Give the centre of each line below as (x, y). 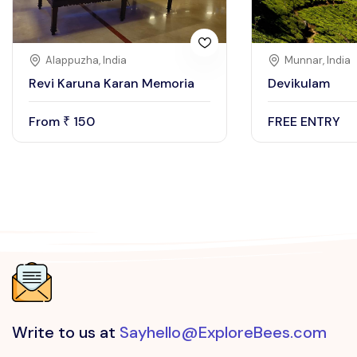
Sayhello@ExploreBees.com (223, 333)
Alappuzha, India (86, 61)
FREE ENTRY (304, 122)
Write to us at (66, 333)
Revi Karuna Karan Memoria (112, 84)
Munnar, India (318, 61)
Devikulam (299, 84)
